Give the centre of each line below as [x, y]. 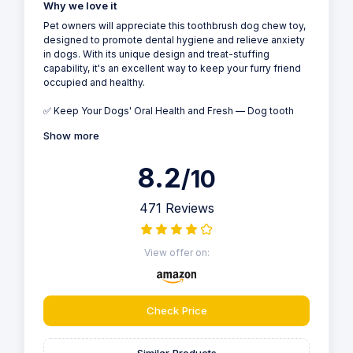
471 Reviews [176, 208]
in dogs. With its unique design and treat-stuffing [156, 54]
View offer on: [176, 252]
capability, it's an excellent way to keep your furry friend [172, 69]
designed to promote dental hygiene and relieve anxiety [174, 40]
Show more [71, 135]
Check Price [176, 310]
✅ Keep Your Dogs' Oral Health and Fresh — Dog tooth [169, 111]
